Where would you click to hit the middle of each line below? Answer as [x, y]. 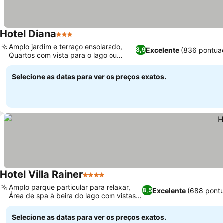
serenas [22, 204]
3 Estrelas [74, 39]
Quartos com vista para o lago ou [63, 55]
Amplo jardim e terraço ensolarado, [66, 47]
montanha [25, 63]
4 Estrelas [101, 180]
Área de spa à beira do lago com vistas [72, 195]
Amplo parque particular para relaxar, [70, 187]
